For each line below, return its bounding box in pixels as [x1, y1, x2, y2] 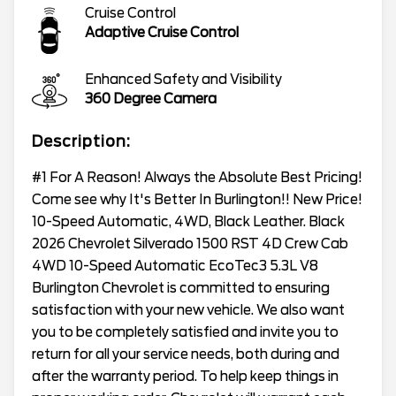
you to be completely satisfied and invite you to [32, 324, 339, 340]
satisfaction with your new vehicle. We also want [32, 301, 345, 318]
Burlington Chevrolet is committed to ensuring [32, 279, 330, 296]
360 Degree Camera [85, 90, 217, 107]
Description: [32, 132, 131, 150]
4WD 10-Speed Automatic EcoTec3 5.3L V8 [32, 257, 318, 274]
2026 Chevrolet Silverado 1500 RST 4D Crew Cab [32, 235, 348, 252]
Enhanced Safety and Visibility [85, 71, 282, 88]
